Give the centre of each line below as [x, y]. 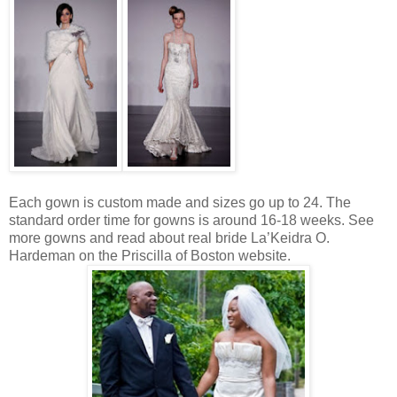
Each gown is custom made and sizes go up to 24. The [180, 202]
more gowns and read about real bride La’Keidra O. [169, 237]
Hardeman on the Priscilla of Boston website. [150, 255]
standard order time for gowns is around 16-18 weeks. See [191, 220]
